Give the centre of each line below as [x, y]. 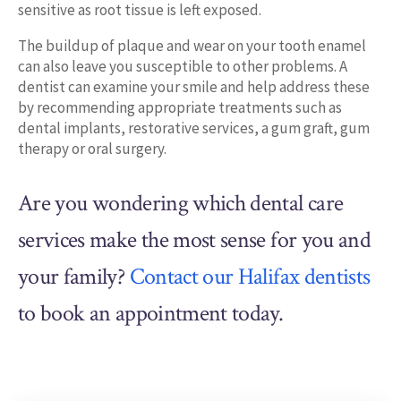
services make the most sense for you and [195, 239]
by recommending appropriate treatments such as [180, 108]
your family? [74, 276]
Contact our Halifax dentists [250, 276]
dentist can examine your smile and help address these [194, 87]
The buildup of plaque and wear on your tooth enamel [192, 46]
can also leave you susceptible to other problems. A [183, 67]
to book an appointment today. [151, 313]
